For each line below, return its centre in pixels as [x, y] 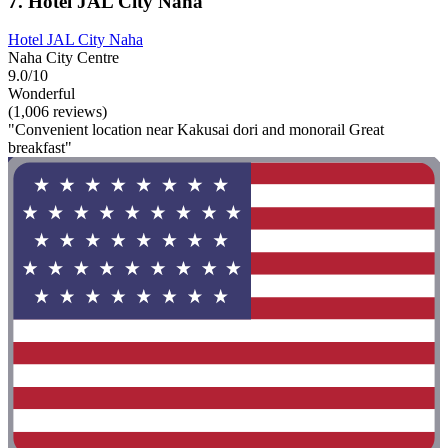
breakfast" [40, 148]
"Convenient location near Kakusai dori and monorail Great [196, 130]
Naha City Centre [63, 58]
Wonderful [41, 94]
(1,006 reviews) [57, 112]
